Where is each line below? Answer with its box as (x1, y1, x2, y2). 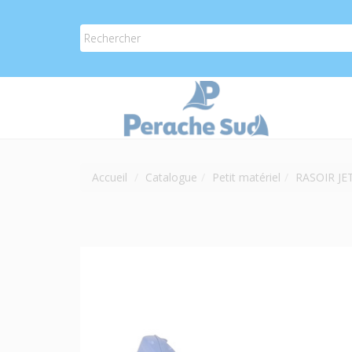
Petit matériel (212, 170, 280, 185)
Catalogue (145, 170, 197, 185)
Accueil (92, 170, 127, 185)
